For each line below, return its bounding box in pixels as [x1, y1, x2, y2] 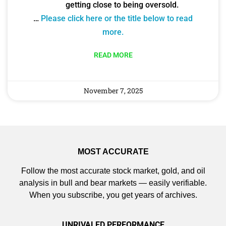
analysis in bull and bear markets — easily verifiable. [19, 179, 207, 188]
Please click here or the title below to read [41, 13, 193, 23]
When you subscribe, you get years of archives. [29, 191, 197, 200]
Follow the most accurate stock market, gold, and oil [21, 166, 205, 176]
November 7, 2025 [83, 85, 143, 95]
